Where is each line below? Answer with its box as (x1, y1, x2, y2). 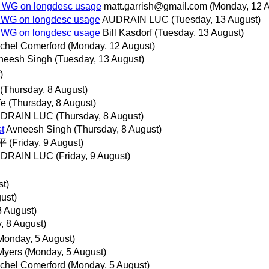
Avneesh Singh (6, 124, 71, 134)
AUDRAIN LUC (102, 14, 169, 25)
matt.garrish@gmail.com (104, 1, 207, 12)
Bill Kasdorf (103, 28, 152, 38)
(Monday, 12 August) (68, 41, 155, 52)
